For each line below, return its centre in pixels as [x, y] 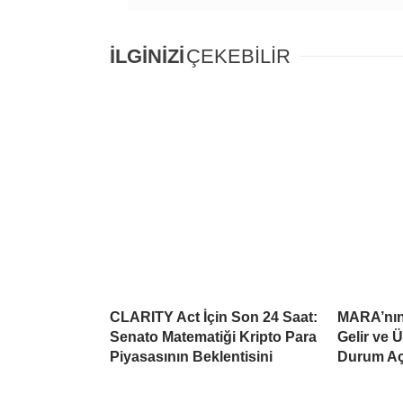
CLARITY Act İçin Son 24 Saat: [214, 317]
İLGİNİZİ [147, 56]
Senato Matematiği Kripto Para [213, 336]
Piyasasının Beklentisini [191, 356]
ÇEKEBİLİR [238, 56]
